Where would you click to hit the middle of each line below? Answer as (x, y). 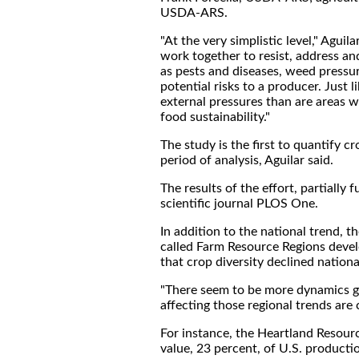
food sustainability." (215, 117)
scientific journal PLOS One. (239, 204)
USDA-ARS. (194, 13)
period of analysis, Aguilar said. (247, 160)
